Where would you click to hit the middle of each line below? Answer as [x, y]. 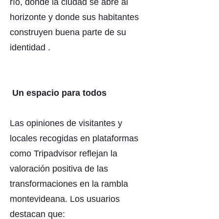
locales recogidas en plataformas [74, 138]
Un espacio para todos [59, 93]
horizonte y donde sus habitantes [74, 17]
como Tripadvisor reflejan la [64, 153]
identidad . [30, 47]
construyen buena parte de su [68, 32]
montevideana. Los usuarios [65, 199]
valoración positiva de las [59, 169]
